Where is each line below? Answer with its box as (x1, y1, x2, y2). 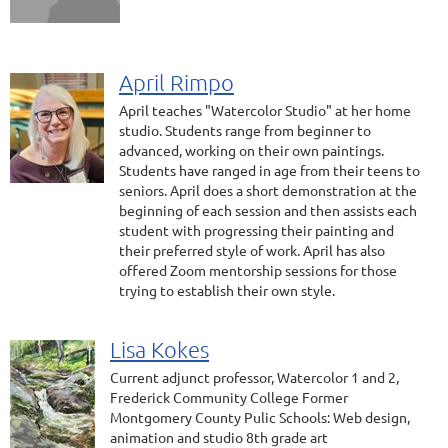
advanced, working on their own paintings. (119, 141, 384, 159)
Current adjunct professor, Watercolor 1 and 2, (110, 368, 399, 386)
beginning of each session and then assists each (119, 201, 417, 219)
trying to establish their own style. (119, 281, 335, 299)
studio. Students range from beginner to (119, 121, 371, 139)
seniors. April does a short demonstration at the (119, 181, 417, 199)
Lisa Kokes (110, 336, 209, 362)
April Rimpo (119, 69, 234, 95)
